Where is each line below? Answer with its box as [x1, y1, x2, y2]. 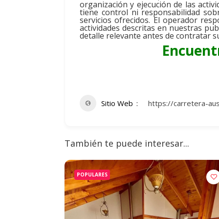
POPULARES [77, 171, 108, 178]
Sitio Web [101, 98, 133, 108]
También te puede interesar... [65, 137, 189, 149]
